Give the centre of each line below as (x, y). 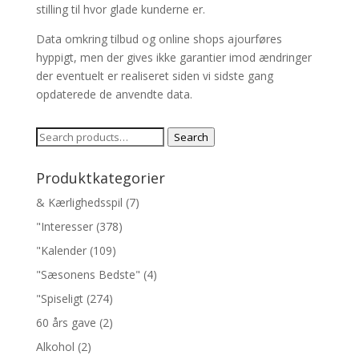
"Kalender (61, 250)
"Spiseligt (59, 298)
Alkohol (55, 347)
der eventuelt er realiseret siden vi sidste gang (154, 76)
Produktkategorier (100, 178)
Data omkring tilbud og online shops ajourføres (159, 39)
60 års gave (66, 323)
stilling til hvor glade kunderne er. (120, 9)
